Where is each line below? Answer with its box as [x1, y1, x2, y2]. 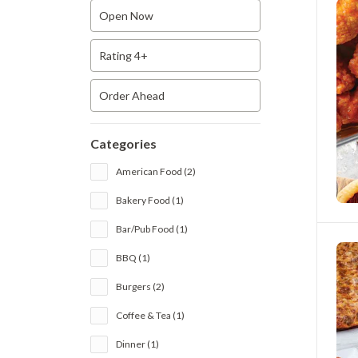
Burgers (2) [116, 280, 165, 292]
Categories [90, 136, 157, 151]
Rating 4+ [99, 49, 149, 62]
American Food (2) [116, 165, 197, 177]
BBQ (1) [116, 252, 151, 264]
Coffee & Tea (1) [116, 309, 185, 321]
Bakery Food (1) [116, 194, 185, 206]
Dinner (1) [116, 338, 160, 350]
